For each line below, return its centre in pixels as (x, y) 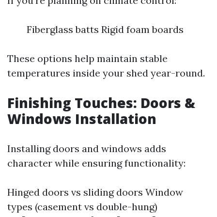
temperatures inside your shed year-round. (106, 73)
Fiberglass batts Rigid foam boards (105, 29)
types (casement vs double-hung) (82, 207)
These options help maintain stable (87, 58)
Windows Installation (82, 119)
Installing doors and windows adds (87, 148)
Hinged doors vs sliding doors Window (95, 192)
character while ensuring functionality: (96, 163)
